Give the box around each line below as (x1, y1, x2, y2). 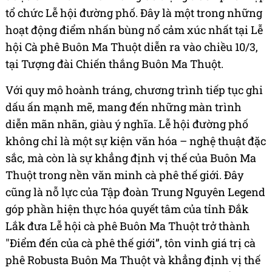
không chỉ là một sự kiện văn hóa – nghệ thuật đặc (5, 134, 266, 149)
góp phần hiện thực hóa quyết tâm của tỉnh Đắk (5, 202, 248, 217)
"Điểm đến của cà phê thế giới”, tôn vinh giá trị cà (5, 236, 256, 251)
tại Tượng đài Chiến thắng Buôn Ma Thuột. (5, 56, 223, 72)
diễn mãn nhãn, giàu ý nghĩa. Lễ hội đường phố (5, 117, 248, 132)
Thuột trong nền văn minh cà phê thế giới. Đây (5, 168, 243, 183)
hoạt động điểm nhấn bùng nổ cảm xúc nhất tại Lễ (5, 22, 263, 38)
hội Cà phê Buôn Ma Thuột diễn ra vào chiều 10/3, (5, 39, 258, 55)
